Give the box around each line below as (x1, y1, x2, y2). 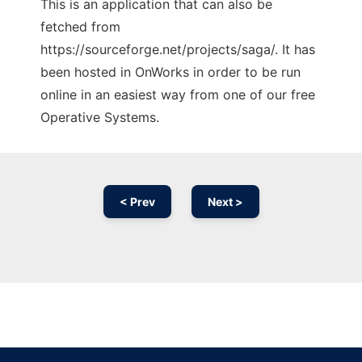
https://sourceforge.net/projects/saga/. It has (40, 41, 315, 58)
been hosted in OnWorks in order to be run (40, 64, 301, 81)
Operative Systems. (40, 109, 159, 126)
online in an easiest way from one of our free (40, 86, 315, 103)
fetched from (40, 19, 120, 36)
